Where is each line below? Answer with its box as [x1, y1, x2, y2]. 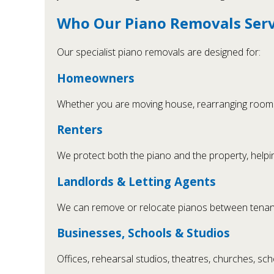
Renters [57, 122, 103, 138]
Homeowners [57, 70, 135, 86]
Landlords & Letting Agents [57, 173, 216, 189]
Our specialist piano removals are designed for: [57, 45, 261, 59]
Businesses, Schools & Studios [57, 225, 230, 241]
